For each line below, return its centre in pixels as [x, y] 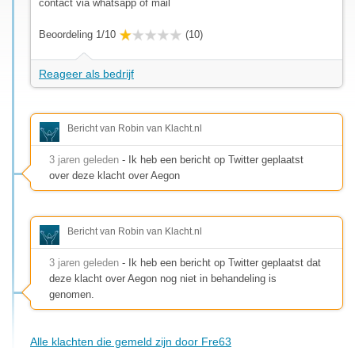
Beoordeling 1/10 [77, 34]
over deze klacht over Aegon [115, 175]
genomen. [72, 294]
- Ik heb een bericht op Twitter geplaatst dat [220, 262]
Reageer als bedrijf [86, 73]
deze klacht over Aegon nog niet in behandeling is [163, 278]
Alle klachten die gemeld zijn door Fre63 [131, 341]
